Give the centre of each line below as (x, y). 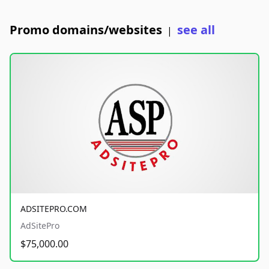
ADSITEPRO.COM (54, 208)
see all (196, 30)
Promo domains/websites (86, 30)
